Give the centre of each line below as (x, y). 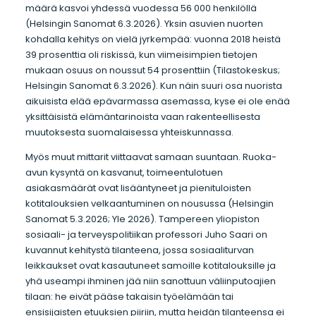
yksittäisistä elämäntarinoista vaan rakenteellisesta (142, 117)
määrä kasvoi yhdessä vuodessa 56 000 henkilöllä (141, 8)
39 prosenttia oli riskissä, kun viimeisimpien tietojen (141, 55)
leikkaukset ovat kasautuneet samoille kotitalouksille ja (150, 266)
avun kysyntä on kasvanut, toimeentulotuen (124, 173)
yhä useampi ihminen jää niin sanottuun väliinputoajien (150, 281)
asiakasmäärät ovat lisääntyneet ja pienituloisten (138, 188)
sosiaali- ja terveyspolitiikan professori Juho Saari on (146, 235)
